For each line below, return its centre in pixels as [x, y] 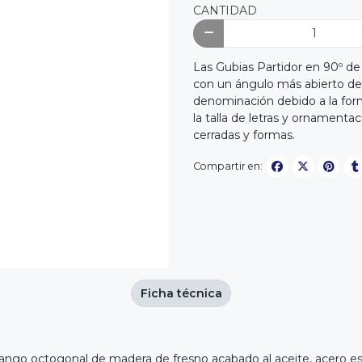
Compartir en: [228, 166]
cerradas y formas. [244, 135]
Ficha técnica [181, 293]
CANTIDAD [225, 10]
